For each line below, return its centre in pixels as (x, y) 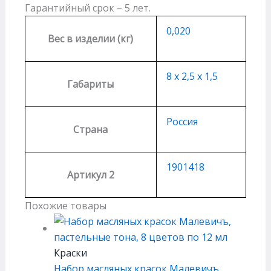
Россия (182, 122)
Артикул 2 (90, 175)
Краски (70, 253)
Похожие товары (65, 206)
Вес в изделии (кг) (91, 39)
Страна (91, 130)
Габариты (91, 84)
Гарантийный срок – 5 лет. (87, 8)
